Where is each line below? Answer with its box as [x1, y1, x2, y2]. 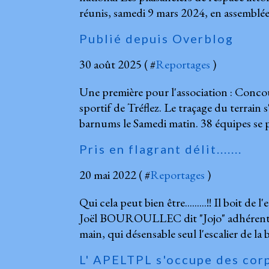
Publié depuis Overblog [79, 31, 234, 46]
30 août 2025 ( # [79, 56, 156, 72]
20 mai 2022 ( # [79, 166, 150, 183]
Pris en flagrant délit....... [79, 141, 242, 156]
